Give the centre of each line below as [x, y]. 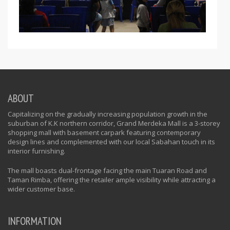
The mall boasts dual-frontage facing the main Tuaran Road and [107, 171]
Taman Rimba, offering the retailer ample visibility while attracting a [112, 180]
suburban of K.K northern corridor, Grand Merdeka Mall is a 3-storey [114, 123]
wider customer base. [41, 189]
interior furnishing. [36, 151]
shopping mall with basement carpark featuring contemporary [104, 133]
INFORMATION [35, 221]
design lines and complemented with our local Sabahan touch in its [111, 142]
